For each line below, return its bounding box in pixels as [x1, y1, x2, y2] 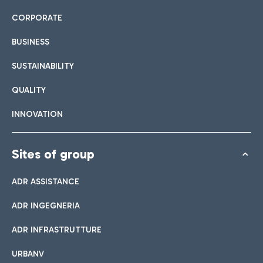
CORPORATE [12, 13, 62, 23]
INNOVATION [12, 109, 63, 120]
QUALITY [12, 85, 46, 96]
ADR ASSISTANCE [12, 177, 79, 187]
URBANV [12, 249, 44, 259]
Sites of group [12, 146, 95, 163]
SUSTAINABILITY [12, 61, 74, 72]
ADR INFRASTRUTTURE [12, 225, 102, 235]
